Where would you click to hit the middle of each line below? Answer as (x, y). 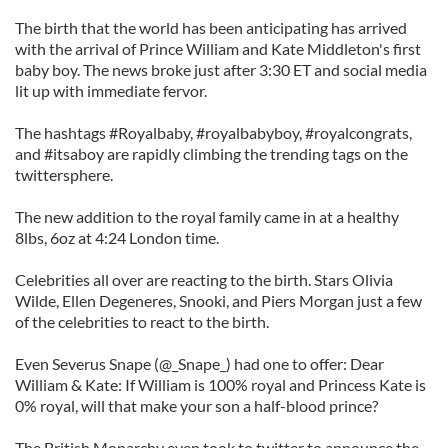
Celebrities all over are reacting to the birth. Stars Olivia (204, 279)
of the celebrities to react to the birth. (142, 321)
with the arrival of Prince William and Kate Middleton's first (218, 48)
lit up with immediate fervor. (111, 90)
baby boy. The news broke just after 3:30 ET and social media (221, 69)
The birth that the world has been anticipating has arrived (211, 27)
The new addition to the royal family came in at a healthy (207, 216)
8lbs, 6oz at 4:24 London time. (117, 237)
